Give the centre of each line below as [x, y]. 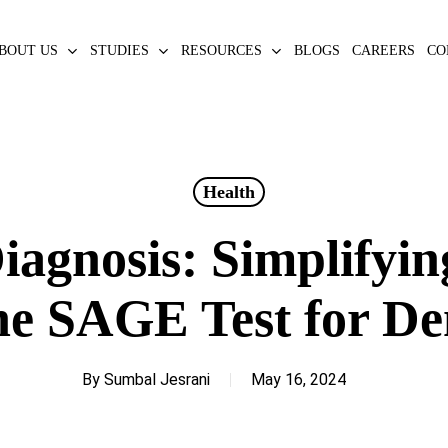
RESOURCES [221, 50]
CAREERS [383, 50]
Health [228, 192]
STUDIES [119, 50]
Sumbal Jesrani [157, 379]
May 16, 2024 [298, 379]
